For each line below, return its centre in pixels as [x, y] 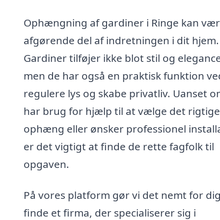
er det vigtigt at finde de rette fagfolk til [119, 146]
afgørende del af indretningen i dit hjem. [121, 40]
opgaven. [46, 164]
